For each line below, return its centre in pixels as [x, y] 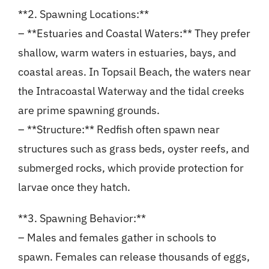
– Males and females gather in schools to [117, 238]
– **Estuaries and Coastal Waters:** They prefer [134, 34]
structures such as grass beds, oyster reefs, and [133, 149]
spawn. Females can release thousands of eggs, [134, 257]
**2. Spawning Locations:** [83, 14]
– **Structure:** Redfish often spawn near [119, 130]
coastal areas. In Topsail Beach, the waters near [134, 72]
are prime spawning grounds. [89, 110]
